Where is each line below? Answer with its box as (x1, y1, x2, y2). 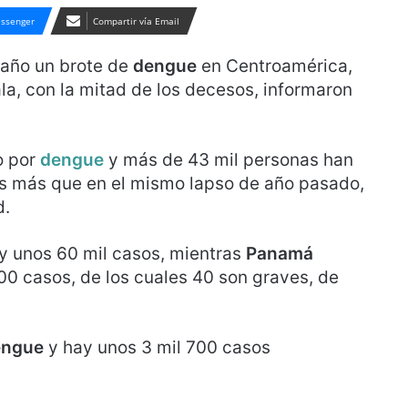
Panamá (246, 243, 313, 264)
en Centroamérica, (197, 56, 352, 76)
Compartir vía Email (93, 15, 179, 27)
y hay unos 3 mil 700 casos (44, 337, 270, 358)
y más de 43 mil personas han (108, 149, 353, 170)
